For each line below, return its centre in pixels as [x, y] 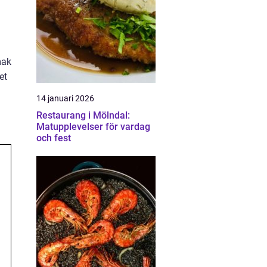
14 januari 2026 [65, 98]
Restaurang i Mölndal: [83, 115]
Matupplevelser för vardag [93, 127]
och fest [54, 138]
